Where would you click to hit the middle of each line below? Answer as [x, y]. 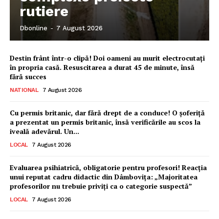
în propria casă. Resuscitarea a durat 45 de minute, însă [102, 67]
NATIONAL [24, 90]
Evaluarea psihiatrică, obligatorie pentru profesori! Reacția [108, 167]
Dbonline [33, 28]
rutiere [44, 11]
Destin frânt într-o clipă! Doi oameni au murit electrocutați [107, 58]
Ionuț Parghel [192, 193]
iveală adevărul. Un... [44, 131]
